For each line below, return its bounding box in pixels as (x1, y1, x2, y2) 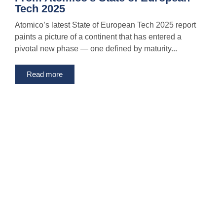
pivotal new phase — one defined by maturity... (15, 44, 177, 53)
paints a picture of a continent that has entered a (15, 33, 182, 41)
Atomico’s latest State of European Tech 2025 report (15, 21, 196, 30)
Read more (27, 70, 63, 79)
